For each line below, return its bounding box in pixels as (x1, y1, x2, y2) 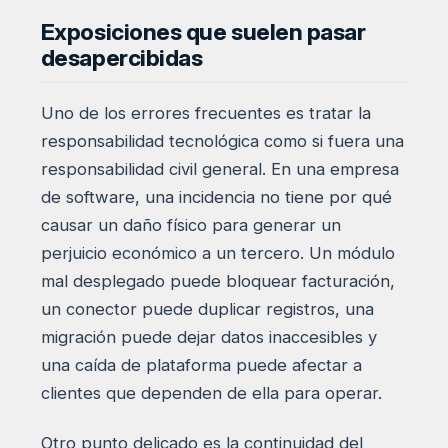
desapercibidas (40, 43, 203, 72)
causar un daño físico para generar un (40, 215, 341, 236)
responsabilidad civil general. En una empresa (40, 159, 399, 180)
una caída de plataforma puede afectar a (40, 355, 362, 376)
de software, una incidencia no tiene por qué (40, 187, 392, 208)
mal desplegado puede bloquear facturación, (40, 271, 395, 292)
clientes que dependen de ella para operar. (40, 383, 382, 404)
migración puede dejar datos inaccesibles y (40, 327, 377, 348)
